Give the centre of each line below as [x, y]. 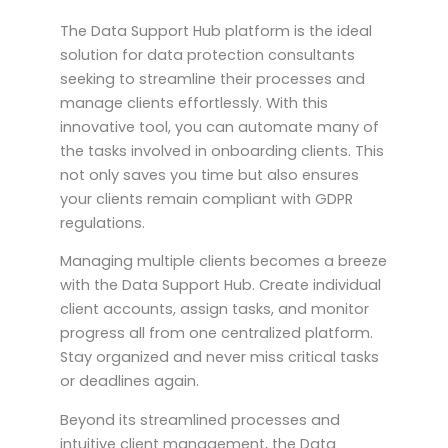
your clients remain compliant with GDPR [206, 198]
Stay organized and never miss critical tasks [219, 357]
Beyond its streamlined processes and [200, 419]
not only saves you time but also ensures [209, 174]
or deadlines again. [129, 381]
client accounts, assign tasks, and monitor [214, 309]
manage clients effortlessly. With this [194, 102]
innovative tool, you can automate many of [219, 126]
